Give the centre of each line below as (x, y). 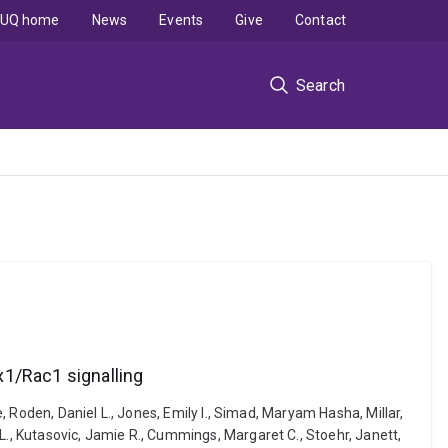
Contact (320, 20)
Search (320, 85)
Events (181, 20)
